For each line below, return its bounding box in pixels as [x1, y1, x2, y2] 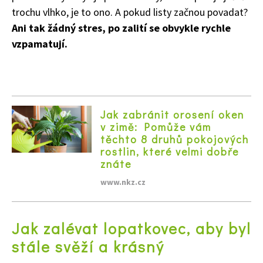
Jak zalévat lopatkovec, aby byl [12, 218, 251, 238]
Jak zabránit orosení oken [100, 107, 244, 122]
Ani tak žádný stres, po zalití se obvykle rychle [12, 21, 231, 35]
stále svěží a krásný [12, 236, 164, 257]
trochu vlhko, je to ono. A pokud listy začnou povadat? [12, 5, 248, 19]
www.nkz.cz [100, 176, 146, 187]
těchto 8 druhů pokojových [100, 131, 249, 146]
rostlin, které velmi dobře [100, 144, 239, 159]
